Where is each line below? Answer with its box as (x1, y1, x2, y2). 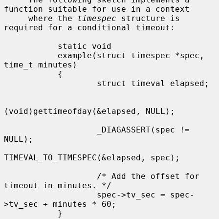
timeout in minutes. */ (4, 180, 111, 190)
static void (4, 41, 58, 51)
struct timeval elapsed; (4, 78, 97, 88)
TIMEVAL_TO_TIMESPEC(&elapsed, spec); (4, 153, 180, 162)
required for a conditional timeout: (4, 22, 175, 32)
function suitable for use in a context (4, 4, 190, 14)
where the (28, 13, 77, 23)
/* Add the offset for (4, 171, 97, 181)
